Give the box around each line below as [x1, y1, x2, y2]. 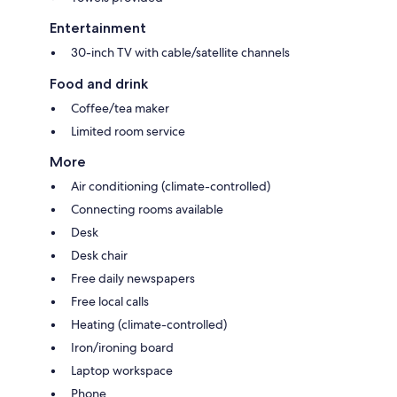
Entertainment [50, 19, 146, 36]
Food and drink [50, 74, 148, 92]
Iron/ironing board [71, 339, 174, 355]
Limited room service [71, 122, 185, 139]
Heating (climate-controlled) [71, 315, 227, 332]
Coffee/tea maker [71, 99, 169, 116]
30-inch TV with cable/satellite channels [71, 43, 290, 60]
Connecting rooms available [71, 200, 223, 217]
